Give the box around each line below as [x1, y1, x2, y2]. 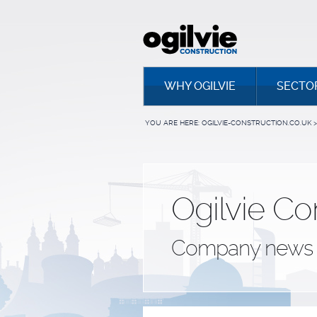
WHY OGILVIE [164, 79, 236, 93]
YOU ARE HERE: [145, 119, 200, 127]
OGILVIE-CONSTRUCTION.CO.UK [202, 119, 311, 127]
